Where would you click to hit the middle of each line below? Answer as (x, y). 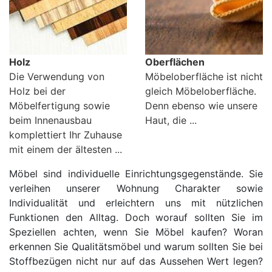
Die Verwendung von (57, 77)
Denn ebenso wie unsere (201, 106)
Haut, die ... (171, 121)
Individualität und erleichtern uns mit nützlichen (136, 203)
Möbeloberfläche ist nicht (204, 77)
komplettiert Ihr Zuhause (66, 135)
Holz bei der (37, 91)
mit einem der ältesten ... (66, 150)
